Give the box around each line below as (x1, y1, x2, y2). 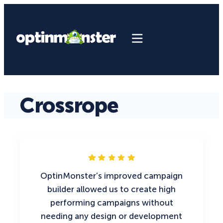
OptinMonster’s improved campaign (40, 171, 183, 181)
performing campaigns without (50, 198, 173, 208)
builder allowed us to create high (47, 184, 176, 195)
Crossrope (20, 93, 118, 118)
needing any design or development (41, 211, 182, 222)
